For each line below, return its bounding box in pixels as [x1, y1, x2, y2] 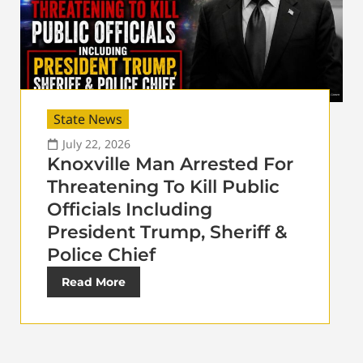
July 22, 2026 [62, 135, 130, 152]
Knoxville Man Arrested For [47, 152, 293, 175]
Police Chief [47, 243, 156, 266]
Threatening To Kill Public [47, 175, 280, 198]
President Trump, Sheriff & [47, 220, 288, 243]
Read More [62, 274, 126, 289]
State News [53, 109, 122, 128]
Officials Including [47, 198, 212, 220]
